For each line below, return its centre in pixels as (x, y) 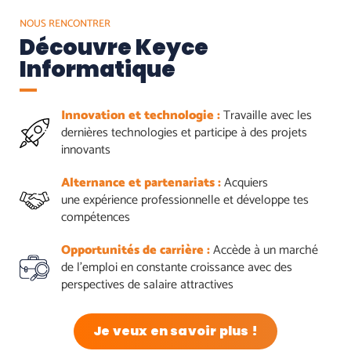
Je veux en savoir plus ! (175, 331)
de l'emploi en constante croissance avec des (176, 267)
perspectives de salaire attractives (147, 284)
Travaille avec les (267, 115)
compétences (95, 217)
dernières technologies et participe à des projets (184, 132)
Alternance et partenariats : (141, 183)
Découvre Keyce (114, 47)
